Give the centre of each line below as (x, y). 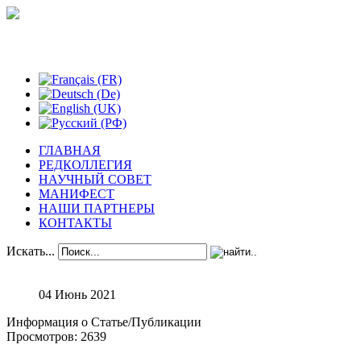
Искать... (31, 251)
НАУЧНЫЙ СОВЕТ (95, 179)
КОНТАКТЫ (75, 223)
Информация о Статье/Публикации (104, 322)
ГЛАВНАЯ (70, 150)
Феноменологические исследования (162, 47)
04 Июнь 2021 (77, 295)
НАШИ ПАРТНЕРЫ (97, 208)
